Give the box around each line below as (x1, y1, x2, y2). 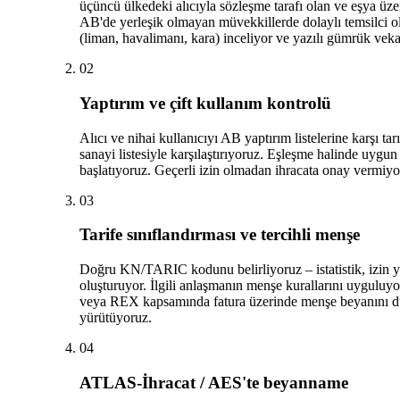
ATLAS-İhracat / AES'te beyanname (79, 372, 348, 392)
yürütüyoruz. (79, 310, 152, 326)
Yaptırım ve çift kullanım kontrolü (79, 93, 331, 112)
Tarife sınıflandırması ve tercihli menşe (79, 225, 360, 245)
